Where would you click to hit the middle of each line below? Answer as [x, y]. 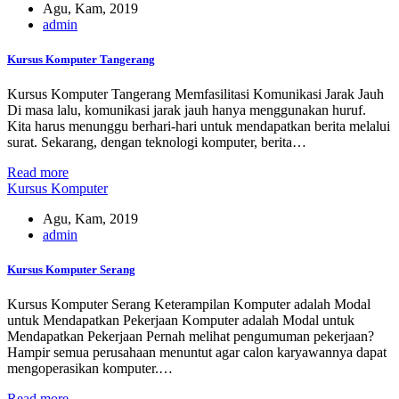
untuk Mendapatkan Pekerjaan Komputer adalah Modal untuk [181, 321]
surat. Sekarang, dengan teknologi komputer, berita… [157, 142]
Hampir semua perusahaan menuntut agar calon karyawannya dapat [197, 353]
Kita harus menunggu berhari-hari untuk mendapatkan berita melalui [199, 126]
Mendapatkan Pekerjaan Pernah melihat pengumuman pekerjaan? [191, 337]
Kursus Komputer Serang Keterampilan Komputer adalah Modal [189, 305]
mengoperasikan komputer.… [90, 369]
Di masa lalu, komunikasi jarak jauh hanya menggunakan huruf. [187, 110]
